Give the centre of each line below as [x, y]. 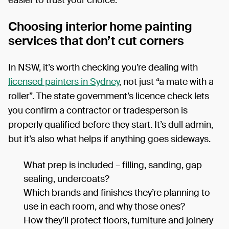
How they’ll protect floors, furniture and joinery [118, 220]
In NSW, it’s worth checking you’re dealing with [103, 67]
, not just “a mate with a [166, 82]
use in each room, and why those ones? [104, 206]
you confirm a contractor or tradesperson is [98, 110]
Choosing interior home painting [100, 26]
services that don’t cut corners [96, 40]
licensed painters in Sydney [64, 82]
